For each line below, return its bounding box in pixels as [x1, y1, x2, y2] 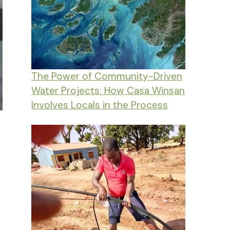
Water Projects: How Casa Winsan [31, 84, 185, 98]
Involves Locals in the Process [31, 99, 168, 112]
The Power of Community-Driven [31, 70, 183, 83]
